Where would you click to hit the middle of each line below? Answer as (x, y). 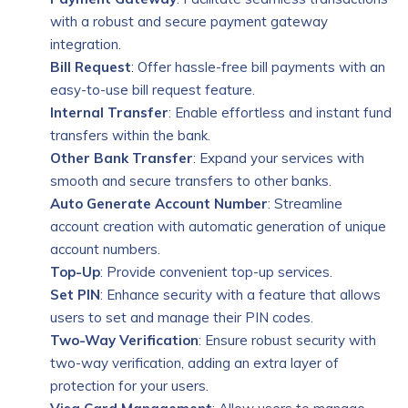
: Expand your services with (279, 158)
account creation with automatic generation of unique (218, 226)
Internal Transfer (109, 112)
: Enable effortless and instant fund (280, 112)
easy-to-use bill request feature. (153, 90)
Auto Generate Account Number (159, 204)
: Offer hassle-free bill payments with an (258, 67)
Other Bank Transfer (122, 158)
